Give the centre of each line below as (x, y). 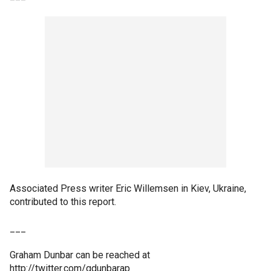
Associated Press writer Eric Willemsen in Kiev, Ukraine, (128, 188)
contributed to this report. (63, 202)
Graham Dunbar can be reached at (80, 255)
